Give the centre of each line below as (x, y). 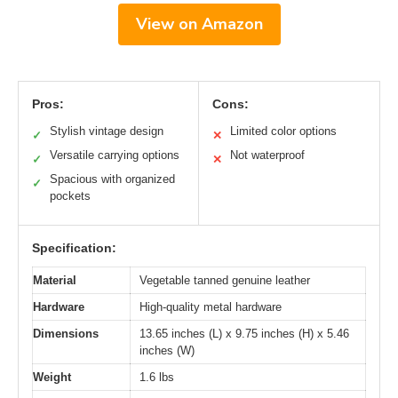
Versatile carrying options (115, 155)
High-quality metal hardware (211, 307)
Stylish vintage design (107, 131)
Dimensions (66, 334)
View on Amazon (199, 24)
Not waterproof (267, 155)
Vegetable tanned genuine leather (225, 281)
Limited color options (283, 131)
